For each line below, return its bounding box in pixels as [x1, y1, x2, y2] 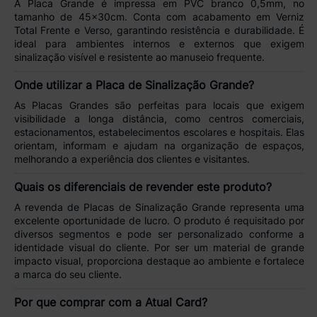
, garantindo [109, 24, 171, 37]
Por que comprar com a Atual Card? [13, 294, 207, 309]
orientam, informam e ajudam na [13, 139, 182, 152]
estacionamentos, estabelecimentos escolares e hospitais [13, 126, 280, 139]
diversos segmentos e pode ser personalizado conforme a [13, 227, 305, 240]
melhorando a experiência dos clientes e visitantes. [13, 153, 250, 166]
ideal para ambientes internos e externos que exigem [13, 38, 305, 50]
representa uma [225, 200, 305, 213]
